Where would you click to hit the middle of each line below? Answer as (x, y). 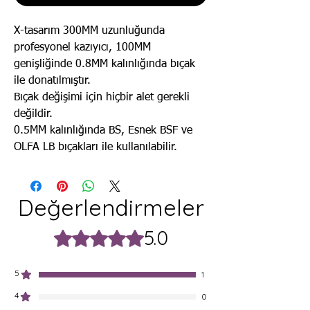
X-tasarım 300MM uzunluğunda (89, 31)
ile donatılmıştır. (52, 81)
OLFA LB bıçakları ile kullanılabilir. (95, 148)
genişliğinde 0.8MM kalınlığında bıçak (104, 65)
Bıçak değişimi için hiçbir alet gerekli (102, 98)
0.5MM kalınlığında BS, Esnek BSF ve (103, 131)
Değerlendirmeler (111, 208)
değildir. (33, 115)
